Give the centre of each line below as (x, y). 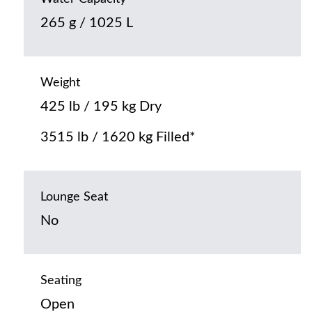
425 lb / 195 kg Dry (101, 107)
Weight (60, 83)
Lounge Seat (74, 197)
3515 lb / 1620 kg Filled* (118, 138)
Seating (61, 281)
